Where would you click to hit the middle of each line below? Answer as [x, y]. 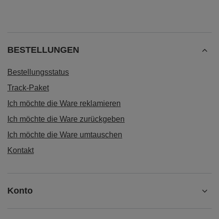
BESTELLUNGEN [43, 50]
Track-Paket [28, 88]
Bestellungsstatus [38, 72]
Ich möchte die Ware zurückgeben [66, 119]
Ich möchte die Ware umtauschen [65, 135]
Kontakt [21, 150]
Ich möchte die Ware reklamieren [64, 103]
